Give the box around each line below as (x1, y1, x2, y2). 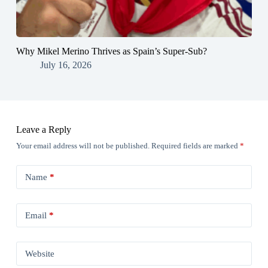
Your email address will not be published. (16, 141, 150, 151)
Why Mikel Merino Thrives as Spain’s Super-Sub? (16, 46, 207, 57)
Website (25, 248, 54, 258)
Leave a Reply (16, 124, 71, 135)
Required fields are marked (151, 141, 240, 151)
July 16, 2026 (39, 60, 92, 71)
